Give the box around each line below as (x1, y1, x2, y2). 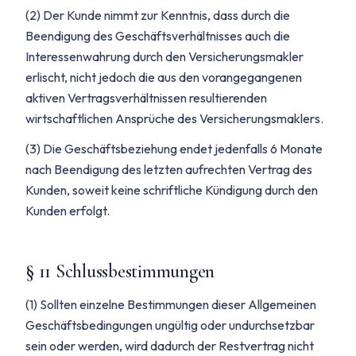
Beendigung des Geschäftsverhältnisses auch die (25, 28, 290, 44)
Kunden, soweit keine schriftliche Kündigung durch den (25, 182, 318, 198)
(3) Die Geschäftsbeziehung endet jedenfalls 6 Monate (25, 141, 323, 157)
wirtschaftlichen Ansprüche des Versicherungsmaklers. (25, 110, 323, 126)
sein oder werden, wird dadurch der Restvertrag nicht (25, 338, 314, 354)
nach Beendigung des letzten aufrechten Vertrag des (25, 161, 312, 177)
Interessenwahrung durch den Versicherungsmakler (25, 48, 304, 64)
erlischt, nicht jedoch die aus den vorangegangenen (25, 69, 302, 85)
